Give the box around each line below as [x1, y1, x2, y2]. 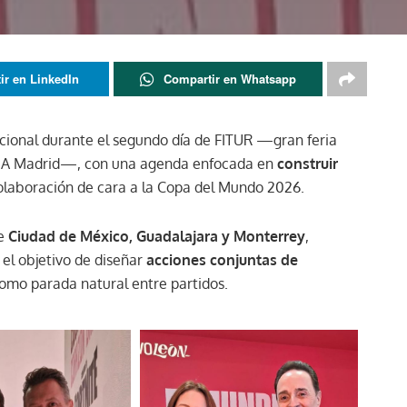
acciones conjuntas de [146, 251, 298, 269]
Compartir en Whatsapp [163, 70, 296, 87]
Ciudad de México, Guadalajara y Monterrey [8, 227, 305, 245]
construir [277, 154, 338, 173]
